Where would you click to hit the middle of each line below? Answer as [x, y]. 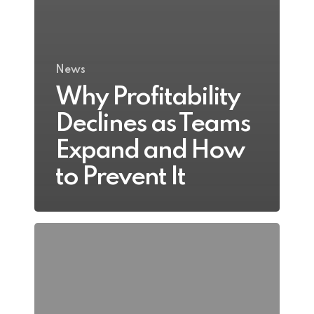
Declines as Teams [153, 124]
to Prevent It [120, 177]
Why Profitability [148, 97]
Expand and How [150, 150]
